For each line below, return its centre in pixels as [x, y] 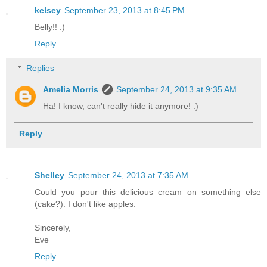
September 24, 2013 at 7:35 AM [128, 175]
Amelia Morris [71, 90]
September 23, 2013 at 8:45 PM [125, 10]
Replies [41, 68]
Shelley [49, 175]
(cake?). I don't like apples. [85, 204]
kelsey [48, 10]
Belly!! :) [50, 27]
